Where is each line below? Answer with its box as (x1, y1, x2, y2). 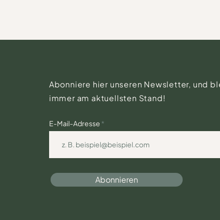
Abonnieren (95, 174, 138, 185)
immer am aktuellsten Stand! (49, 93, 166, 103)
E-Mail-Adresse (49, 119, 101, 128)
